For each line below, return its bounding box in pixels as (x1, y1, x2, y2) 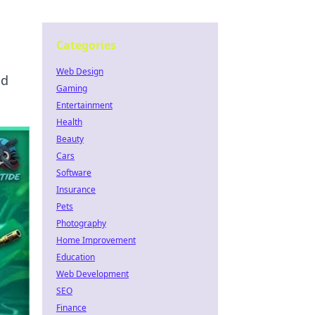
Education (56, 251, 95, 263)
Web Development (56, 268, 129, 280)
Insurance (56, 184, 96, 195)
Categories (56, 37, 116, 53)
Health (56, 116, 82, 128)
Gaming (56, 82, 87, 94)
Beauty (56, 133, 84, 145)
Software (56, 167, 91, 179)
